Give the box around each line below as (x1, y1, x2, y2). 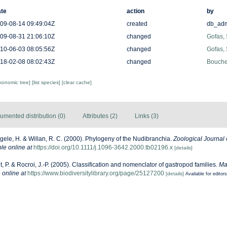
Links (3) (135, 112, 159, 120)
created (126, 20, 147, 27)
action (126, 8, 144, 15)
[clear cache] (61, 80, 92, 85)
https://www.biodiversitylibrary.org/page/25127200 (27, 170, 164, 177)
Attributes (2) (83, 112, 118, 120)
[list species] (31, 80, 62, 85)
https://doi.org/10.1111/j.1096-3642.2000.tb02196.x (33, 144, 173, 151)
